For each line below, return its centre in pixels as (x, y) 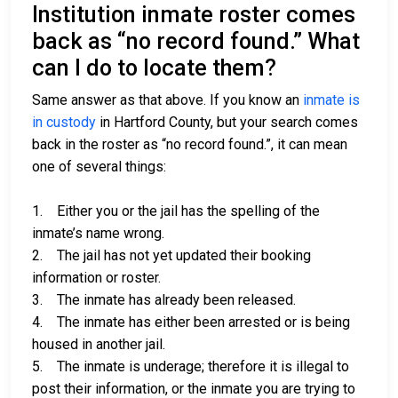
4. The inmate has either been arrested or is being (191, 322)
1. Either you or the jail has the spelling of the (176, 211)
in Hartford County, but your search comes (227, 123)
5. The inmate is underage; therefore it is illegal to (191, 367)
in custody (64, 123)
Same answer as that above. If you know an (167, 100)
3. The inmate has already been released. (164, 300)
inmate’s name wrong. (98, 234)
